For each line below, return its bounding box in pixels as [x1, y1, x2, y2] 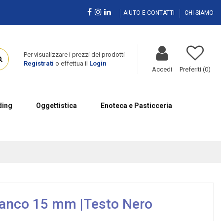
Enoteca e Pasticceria [100, 101, 172, 110]
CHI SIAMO [184, 9, 214, 16]
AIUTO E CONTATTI [123, 9, 176, 16]
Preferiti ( [179, 65, 205, 73]
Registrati [23, 60, 54, 68]
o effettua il [53, 60, 89, 68]
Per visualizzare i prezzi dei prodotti [23, 51, 125, 59]
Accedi [151, 65, 172, 73]
